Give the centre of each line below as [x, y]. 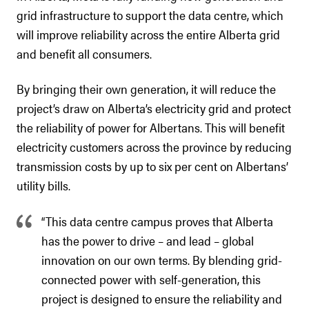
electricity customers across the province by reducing [154, 147]
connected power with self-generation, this [151, 279]
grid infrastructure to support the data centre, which [150, 15]
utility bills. [43, 185]
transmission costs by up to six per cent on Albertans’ [152, 166]
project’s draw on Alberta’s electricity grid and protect [154, 108]
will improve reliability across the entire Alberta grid [148, 34]
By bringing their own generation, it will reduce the [146, 89]
